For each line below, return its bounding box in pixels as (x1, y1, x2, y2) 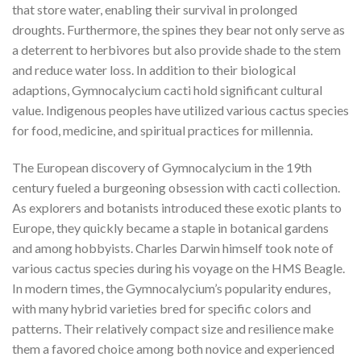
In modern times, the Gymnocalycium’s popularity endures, (12, 280, 330, 297)
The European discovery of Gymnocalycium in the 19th (12, 160, 312, 176)
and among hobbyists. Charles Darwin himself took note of (12, 240, 334, 256)
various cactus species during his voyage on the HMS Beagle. (12, 260, 345, 276)
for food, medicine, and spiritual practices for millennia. (12, 122, 313, 139)
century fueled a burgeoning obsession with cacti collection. (12, 180, 340, 196)
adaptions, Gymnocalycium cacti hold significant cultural (12, 82, 322, 98)
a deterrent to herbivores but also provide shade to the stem (12, 42, 341, 58)
